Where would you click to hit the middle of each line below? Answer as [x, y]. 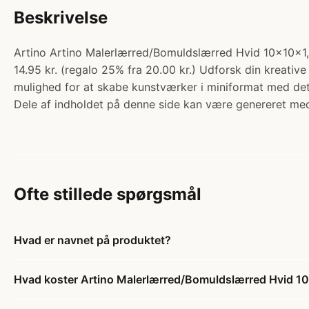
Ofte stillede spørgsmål [108, 194]
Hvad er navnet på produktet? [92, 240]
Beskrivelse [61, 18]
